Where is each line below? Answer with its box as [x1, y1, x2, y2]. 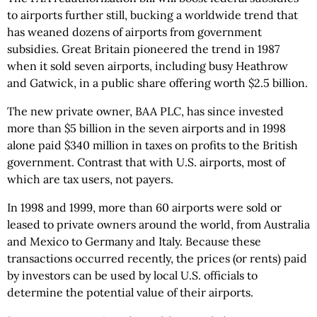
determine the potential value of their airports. [7, 285, 253, 299]
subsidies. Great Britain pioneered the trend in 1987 [7, 42, 279, 56]
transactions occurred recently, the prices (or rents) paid [7, 251, 307, 265]
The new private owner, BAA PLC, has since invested [7, 104, 284, 118]
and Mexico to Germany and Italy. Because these [7, 234, 261, 248]
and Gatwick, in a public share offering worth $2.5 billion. [7, 76, 308, 90]
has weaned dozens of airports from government [7, 25, 262, 39]
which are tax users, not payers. [7, 172, 173, 186]
